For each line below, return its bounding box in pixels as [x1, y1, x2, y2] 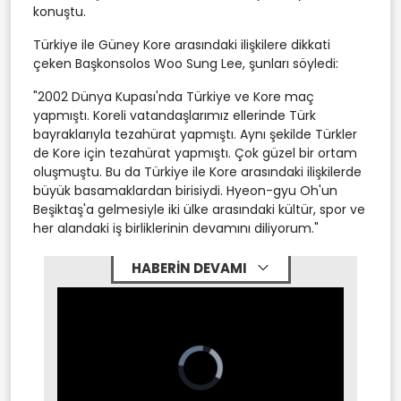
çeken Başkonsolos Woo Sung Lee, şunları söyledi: [33, 55, 338, 73]
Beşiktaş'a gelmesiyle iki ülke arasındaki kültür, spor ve [33, 200, 365, 219]
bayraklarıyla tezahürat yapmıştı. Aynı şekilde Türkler [33, 125, 357, 144]
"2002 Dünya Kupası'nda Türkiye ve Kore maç [33, 88, 314, 107]
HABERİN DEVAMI [131, 259, 250, 278]
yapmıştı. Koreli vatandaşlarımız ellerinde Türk [33, 107, 316, 125]
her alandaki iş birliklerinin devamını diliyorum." [33, 219, 319, 238]
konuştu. [33, 3, 86, 21]
